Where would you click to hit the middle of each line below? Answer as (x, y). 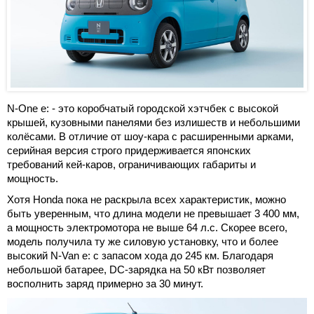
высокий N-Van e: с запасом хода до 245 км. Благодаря (140, 256)
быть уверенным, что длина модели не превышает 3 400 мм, (153, 214)
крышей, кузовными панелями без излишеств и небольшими (153, 123)
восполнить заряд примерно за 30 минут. (105, 284)
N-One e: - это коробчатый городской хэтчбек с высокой (143, 109)
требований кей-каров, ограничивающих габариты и (131, 165)
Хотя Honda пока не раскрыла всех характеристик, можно (146, 200)
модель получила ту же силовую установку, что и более (143, 242)
